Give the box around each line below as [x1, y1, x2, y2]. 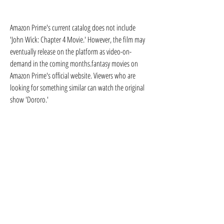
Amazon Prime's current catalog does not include [10, 22, 135, 33]
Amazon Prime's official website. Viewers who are [10, 70, 135, 81]
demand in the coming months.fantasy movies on [10, 58, 138, 69]
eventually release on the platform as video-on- [10, 46, 131, 57]
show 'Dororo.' [10, 94, 48, 105]
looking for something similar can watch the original [10, 82, 144, 93]
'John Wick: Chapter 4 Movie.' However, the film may [10, 34, 145, 45]
